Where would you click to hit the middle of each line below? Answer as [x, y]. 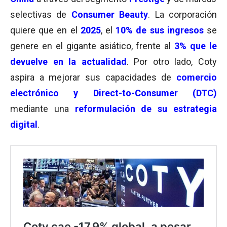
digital [24, 124]
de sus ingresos [168, 30]
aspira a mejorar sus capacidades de [93, 77]
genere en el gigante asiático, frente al [92, 46]
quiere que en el [45, 30]
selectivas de [41, 14]
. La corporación [183, 14]
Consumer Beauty [110, 14]
